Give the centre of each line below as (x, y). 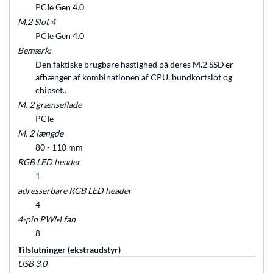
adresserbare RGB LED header (75, 191)
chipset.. (51, 90)
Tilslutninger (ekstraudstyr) (69, 250)
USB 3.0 (32, 264)
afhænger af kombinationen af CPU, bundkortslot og (134, 77)
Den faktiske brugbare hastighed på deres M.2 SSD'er (134, 65)
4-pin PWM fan (47, 219)
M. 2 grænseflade (50, 105)
